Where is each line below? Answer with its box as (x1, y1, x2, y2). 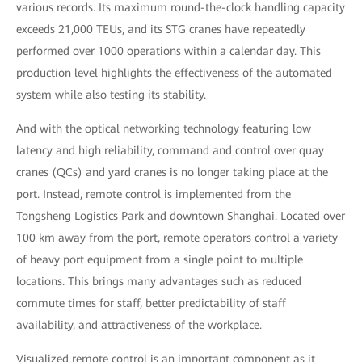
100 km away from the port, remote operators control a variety (16, 230, 338, 244)
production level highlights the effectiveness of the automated (16, 65, 332, 79)
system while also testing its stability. (16, 87, 206, 101)
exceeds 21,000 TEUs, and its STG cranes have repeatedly (16, 22, 305, 36)
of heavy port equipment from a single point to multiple (16, 252, 303, 266)
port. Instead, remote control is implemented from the (16, 187, 291, 200)
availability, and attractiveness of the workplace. (16, 318, 262, 331)
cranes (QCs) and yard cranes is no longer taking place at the (16, 165, 328, 179)
